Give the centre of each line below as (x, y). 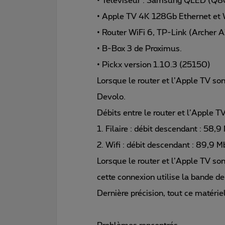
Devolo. (111, 97)
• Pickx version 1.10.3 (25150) (154, 65)
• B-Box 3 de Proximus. (139, 48)
